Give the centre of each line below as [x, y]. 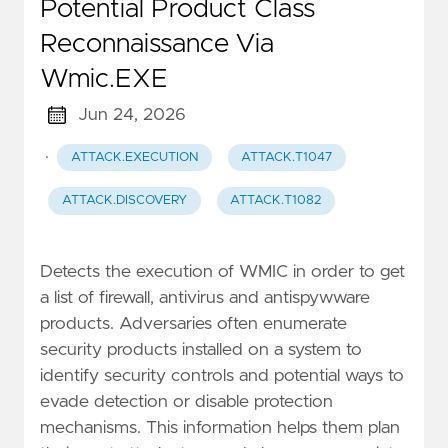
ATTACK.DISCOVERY [124, 201]
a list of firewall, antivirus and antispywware [205, 298]
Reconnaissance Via [157, 43]
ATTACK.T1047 [287, 157]
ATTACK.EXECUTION [134, 157]
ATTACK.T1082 [276, 201]
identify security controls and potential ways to [222, 376]
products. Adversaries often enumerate [193, 324]
